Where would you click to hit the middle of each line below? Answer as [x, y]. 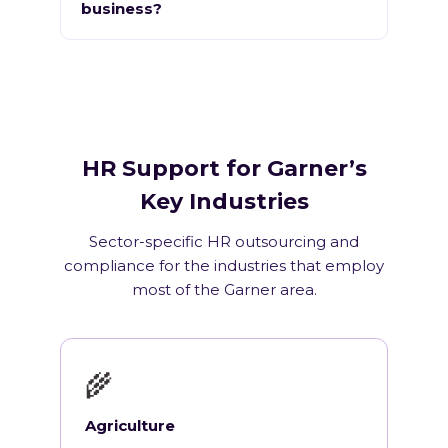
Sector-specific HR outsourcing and [224, 242]
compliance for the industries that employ [224, 266]
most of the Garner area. [224, 290]
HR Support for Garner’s [224, 169]
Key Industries [224, 202]
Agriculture [130, 426]
